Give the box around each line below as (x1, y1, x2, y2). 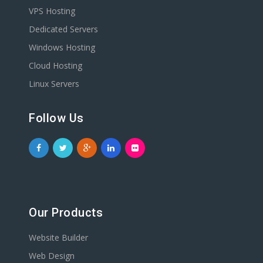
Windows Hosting (29, 42, 95, 53)
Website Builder (29, 232, 88, 243)
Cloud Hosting (29, 60, 82, 71)
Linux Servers (29, 78, 79, 89)
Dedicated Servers (29, 23, 98, 35)
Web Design (29, 250, 75, 261)
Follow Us (29, 111, 84, 125)
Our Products (29, 205, 103, 220)
